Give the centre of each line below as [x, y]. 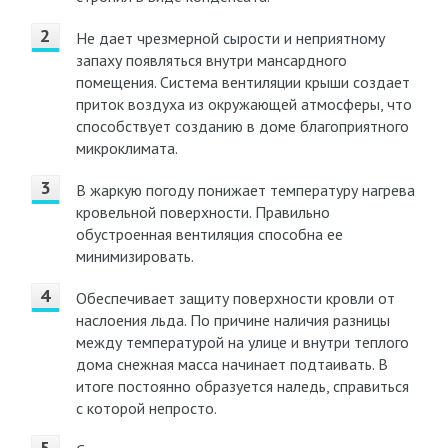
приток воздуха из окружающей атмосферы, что [243, 104]
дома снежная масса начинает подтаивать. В [231, 364]
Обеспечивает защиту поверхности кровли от [235, 298]
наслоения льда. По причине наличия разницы [232, 320]
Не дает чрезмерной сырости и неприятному [230, 38]
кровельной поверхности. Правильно [202, 212]
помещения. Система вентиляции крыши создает [242, 82]
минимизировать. [134, 256]
